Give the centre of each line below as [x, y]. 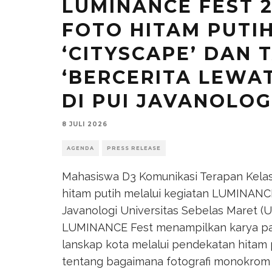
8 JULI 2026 [85, 124]
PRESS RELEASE [134, 148]
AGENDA [80, 148]
